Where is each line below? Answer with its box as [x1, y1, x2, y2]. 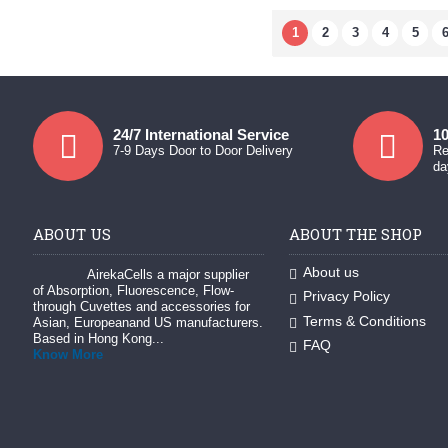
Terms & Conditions [302, 312, 426, 329]
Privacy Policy [302, 288, 390, 305]
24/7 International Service [113, 126, 289, 144]
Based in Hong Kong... [33, 331, 164, 347]
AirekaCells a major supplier [87, 267, 249, 283]
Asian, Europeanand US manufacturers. [33, 315, 263, 331]
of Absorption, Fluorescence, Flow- [33, 283, 234, 299]
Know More [33, 347, 103, 363]
